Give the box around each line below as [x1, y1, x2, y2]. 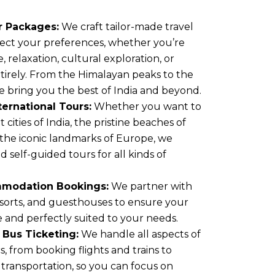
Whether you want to [91, 101, 201, 113]
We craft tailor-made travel [59, 21, 193, 33]
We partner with [109, 180, 192, 193]
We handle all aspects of [79, 228, 201, 241]
